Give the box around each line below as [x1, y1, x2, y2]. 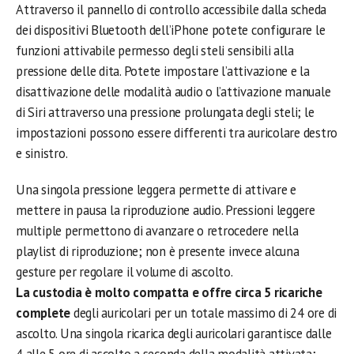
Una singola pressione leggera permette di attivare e [16, 181, 297, 199]
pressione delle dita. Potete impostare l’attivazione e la [16, 62, 310, 81]
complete [16, 304, 71, 322]
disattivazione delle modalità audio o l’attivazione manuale [16, 83, 331, 101]
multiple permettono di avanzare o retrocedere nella [16, 222, 299, 240]
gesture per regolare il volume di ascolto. [16, 263, 233, 281]
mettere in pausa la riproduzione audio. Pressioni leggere [16, 201, 315, 220]
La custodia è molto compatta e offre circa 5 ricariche [16, 284, 322, 302]
